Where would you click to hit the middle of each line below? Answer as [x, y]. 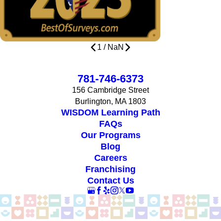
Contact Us [110, 181]
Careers [110, 158]
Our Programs [110, 135]
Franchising [110, 169]
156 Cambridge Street [110, 90]
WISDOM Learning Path [110, 113]
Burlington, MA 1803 [110, 102]
